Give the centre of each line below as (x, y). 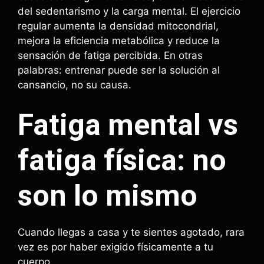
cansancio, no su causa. (75, 85)
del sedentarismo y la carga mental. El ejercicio (129, 11)
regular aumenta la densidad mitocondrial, (118, 26)
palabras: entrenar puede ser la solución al (119, 70)
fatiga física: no (122, 160)
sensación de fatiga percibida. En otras (110, 55)
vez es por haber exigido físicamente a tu (115, 247)
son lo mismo (108, 196)
